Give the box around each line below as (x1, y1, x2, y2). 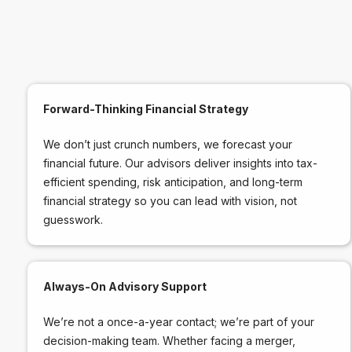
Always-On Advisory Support (43, 279, 207, 293)
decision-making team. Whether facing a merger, (43, 333, 295, 347)
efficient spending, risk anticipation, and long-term (43, 174, 302, 189)
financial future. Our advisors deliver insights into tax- (43, 156, 317, 170)
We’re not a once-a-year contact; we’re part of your (43, 314, 314, 328)
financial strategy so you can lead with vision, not (43, 193, 297, 207)
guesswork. (43, 212, 103, 226)
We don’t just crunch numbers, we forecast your (43, 137, 292, 151)
